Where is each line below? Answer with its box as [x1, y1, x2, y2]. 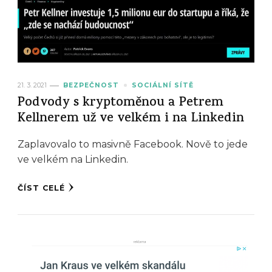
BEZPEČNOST [63, 81, 119, 90]
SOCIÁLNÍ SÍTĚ [132, 81, 194, 90]
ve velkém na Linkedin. [18, 154, 128, 166]
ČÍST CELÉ [18, 183, 65, 193]
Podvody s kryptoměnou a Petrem [18, 93, 223, 114]
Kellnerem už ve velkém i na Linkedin [18, 109, 244, 130]
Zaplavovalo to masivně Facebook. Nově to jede [18, 138, 248, 151]
